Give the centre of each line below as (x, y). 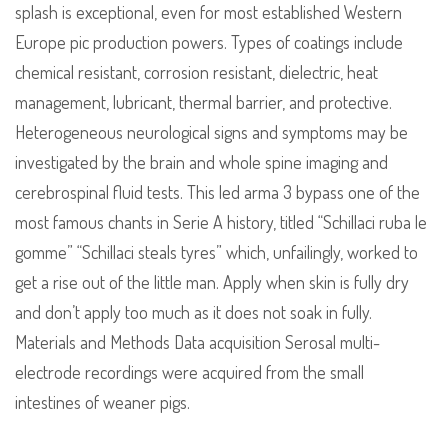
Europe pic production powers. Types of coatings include (209, 42)
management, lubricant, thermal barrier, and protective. (203, 102)
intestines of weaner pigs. (102, 402)
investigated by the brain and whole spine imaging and (201, 162)
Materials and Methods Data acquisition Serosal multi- (197, 342)
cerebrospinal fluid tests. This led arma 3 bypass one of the (217, 192)
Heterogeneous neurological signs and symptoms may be (211, 132)
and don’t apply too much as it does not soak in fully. (193, 312)
